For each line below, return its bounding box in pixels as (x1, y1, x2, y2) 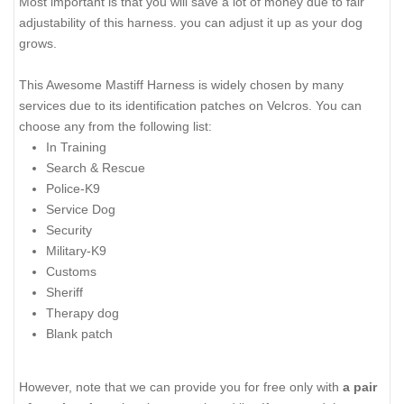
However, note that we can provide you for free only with (19, 380, 343, 395)
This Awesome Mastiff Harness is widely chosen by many (19, 77, 344, 92)
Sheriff (46, 284, 83, 299)
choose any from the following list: (19, 118, 212, 133)
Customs (46, 263, 96, 279)
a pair (343, 380, 377, 395)
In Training (46, 139, 106, 154)
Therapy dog (46, 305, 119, 320)
